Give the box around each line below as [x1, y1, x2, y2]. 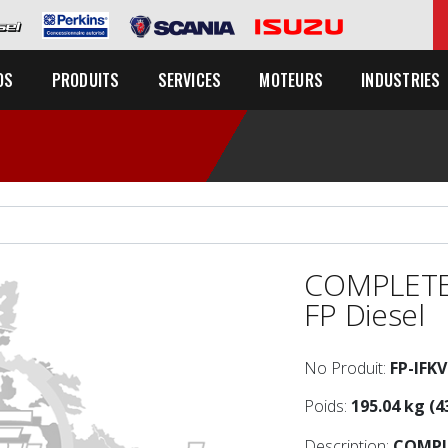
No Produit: [304, 357, 391, 379]
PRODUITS [51, 68, 120, 92]
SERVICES [157, 68, 222, 92]
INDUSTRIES [361, 68, 441, 92]
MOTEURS [259, 68, 324, 92]
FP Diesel [304, 294, 425, 335]
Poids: [304, 395, 352, 417]
